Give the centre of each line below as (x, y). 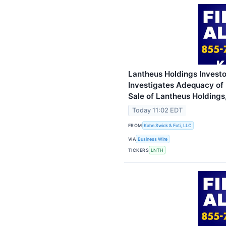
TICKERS (139, 150)
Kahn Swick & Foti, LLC (168, 126)
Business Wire (153, 139)
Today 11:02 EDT (158, 110)
